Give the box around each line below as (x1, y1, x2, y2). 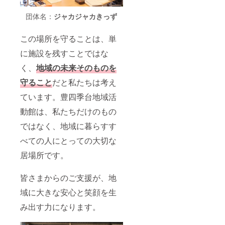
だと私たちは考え (52, 76, 117, 88)
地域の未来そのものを (36, 62, 117, 74)
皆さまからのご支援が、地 (20, 172, 117, 184)
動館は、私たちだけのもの (20, 105, 117, 118)
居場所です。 (20, 149, 68, 161)
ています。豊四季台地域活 (20, 91, 117, 103)
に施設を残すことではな (20, 47, 108, 59)
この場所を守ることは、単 (20, 33, 117, 45)
